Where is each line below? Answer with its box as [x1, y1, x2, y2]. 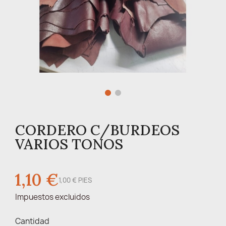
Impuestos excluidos [15, 191, 90, 202]
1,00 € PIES [59, 175, 92, 185]
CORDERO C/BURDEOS [15, 120, 180, 139]
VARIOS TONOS [15, 134, 123, 153]
